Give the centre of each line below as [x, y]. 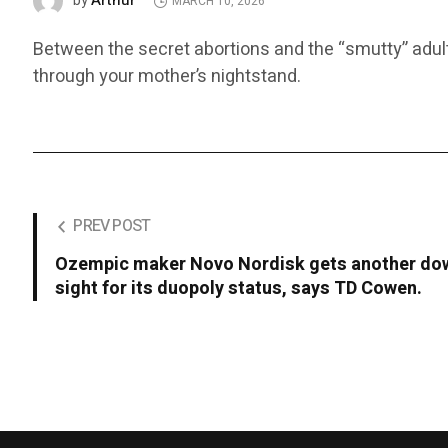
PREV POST [112, 226]
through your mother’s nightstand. [167, 77]
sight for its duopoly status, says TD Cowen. [239, 289]
